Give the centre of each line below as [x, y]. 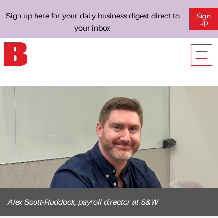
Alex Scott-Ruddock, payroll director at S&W [83, 202]
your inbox [93, 27]
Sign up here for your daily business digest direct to [92, 15]
